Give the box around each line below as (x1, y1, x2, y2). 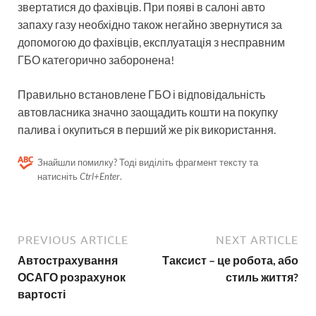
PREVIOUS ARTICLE (18, 233, 128, 246)
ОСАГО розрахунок (18, 269, 126, 284)
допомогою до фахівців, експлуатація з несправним (18, 35, 285, 49)
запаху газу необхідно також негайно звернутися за (18, 18, 282, 32)
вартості (18, 286, 66, 300)
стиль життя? (226, 269, 298, 284)
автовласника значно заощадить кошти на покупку (18, 105, 278, 119)
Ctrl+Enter (80, 171, 120, 183)
